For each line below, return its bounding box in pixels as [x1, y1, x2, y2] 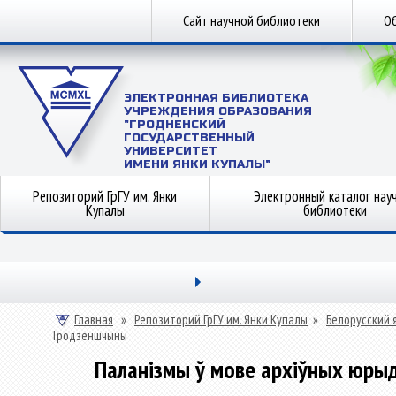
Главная [74, 311, 113, 328]
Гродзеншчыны [53, 327, 127, 344]
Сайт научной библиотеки [183, 11, 320, 29]
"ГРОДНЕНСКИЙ [124, 118, 225, 132]
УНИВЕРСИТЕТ [124, 144, 217, 158]
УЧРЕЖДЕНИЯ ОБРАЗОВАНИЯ [124, 104, 312, 118]
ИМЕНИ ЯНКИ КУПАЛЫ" [124, 157, 270, 171]
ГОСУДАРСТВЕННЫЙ [124, 131, 255, 145]
